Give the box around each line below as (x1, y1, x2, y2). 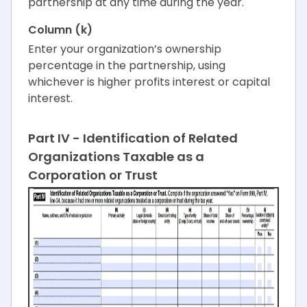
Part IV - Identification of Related (28, 129, 238, 147)
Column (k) (28, 21, 93, 38)
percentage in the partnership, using (28, 57, 225, 73)
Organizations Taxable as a (28, 147, 204, 165)
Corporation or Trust (28, 166, 158, 184)
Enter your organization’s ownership (28, 40, 221, 57)
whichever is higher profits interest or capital (28, 73, 270, 90)
